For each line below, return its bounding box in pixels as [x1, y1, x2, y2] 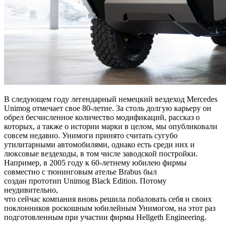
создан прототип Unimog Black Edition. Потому [4, 177, 166, 186]
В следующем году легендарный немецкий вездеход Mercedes [4, 95, 217, 104]
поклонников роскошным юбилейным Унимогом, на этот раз [4, 204, 215, 213]
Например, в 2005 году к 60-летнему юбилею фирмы [4, 158, 187, 167]
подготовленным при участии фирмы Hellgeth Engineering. [4, 213, 206, 222]
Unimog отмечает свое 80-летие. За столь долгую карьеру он [4, 104, 211, 113]
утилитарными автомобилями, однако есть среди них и [4, 140, 195, 149]
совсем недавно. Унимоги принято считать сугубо [4, 131, 178, 140]
